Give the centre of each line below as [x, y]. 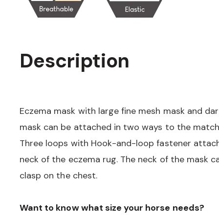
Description [75, 61]
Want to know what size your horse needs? [112, 208]
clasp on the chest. [58, 175]
